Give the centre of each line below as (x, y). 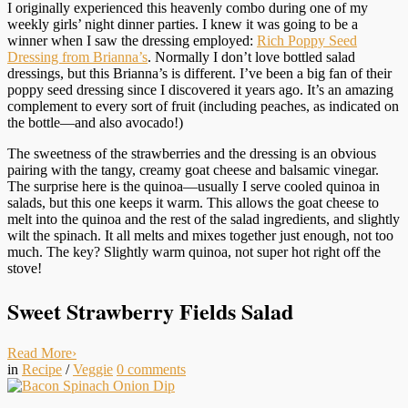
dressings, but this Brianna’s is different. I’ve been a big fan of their (199, 74)
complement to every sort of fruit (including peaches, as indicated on (203, 107)
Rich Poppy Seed (307, 41)
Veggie (93, 370)
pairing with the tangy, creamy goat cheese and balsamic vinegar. (193, 170)
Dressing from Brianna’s (77, 57)
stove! (25, 269)
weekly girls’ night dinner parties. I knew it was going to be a (183, 25)
